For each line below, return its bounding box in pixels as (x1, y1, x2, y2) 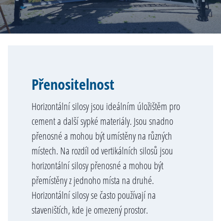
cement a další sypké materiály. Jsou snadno (32, 114, 173, 128)
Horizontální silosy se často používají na (32, 188, 156, 202)
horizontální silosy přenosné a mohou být (32, 159, 163, 172)
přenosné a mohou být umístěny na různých (32, 129, 172, 143)
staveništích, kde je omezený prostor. (32, 203, 148, 217)
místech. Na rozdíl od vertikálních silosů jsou (32, 144, 173, 157)
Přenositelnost (32, 74, 114, 94)
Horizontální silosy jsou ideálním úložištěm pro (32, 100, 180, 113)
